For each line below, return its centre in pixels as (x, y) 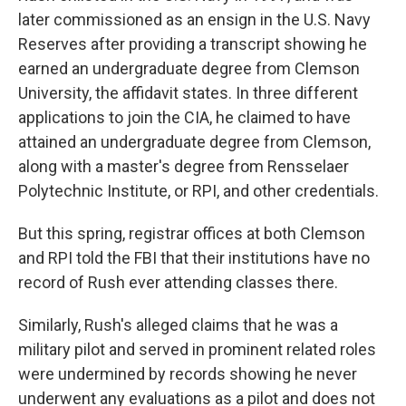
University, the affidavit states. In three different (188, 92)
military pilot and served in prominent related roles (197, 349)
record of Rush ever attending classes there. (178, 282)
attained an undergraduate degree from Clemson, (194, 141)
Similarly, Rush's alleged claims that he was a (178, 324)
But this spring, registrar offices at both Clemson (192, 233)
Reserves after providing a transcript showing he (193, 43)
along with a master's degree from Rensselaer (184, 166)
